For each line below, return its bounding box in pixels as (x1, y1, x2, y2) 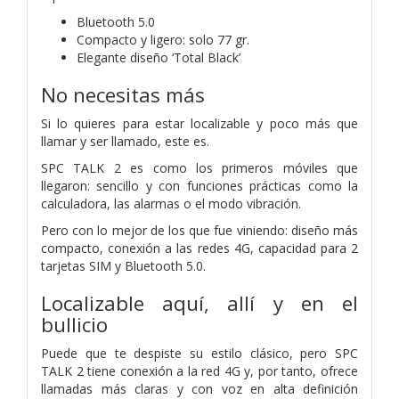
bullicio (41, 310, 108, 338)
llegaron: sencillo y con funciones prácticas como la (41, 176, 358, 194)
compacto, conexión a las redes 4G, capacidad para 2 (41, 239, 358, 256)
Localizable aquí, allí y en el (41, 289, 358, 317)
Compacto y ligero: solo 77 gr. (77, 30, 249, 48)
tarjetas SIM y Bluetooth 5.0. (41, 256, 206, 274)
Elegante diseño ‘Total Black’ (77, 48, 240, 66)
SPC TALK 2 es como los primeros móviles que (41, 159, 358, 176)
